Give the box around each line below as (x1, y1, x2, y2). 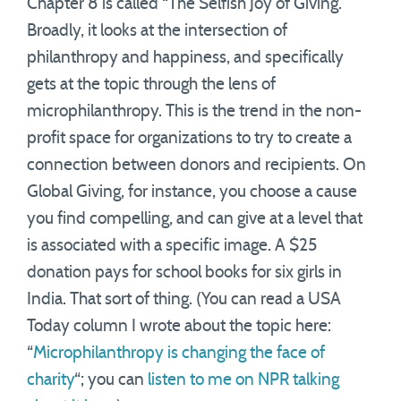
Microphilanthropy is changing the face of (33, 345, 325, 362)
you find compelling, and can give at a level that (27, 210, 363, 227)
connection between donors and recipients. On (27, 157, 366, 174)
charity (27, 371, 74, 388)
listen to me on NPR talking (148, 371, 339, 388)
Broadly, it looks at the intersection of (27, 22, 287, 39)
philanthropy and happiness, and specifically (27, 49, 344, 66)
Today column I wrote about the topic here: (27, 318, 331, 335)
